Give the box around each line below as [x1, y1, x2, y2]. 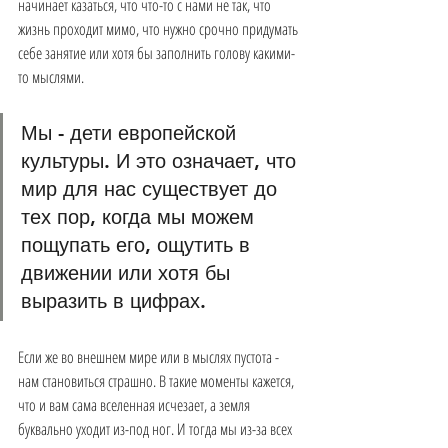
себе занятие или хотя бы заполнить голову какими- [18, 42, 295, 64]
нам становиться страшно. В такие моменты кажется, [18, 370, 297, 392]
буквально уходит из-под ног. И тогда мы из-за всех [18, 418, 295, 440]
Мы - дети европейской [21, 121, 242, 145]
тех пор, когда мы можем [21, 205, 260, 229]
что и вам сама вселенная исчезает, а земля [18, 394, 253, 416]
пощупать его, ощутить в [21, 233, 256, 257]
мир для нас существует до [21, 177, 283, 201]
